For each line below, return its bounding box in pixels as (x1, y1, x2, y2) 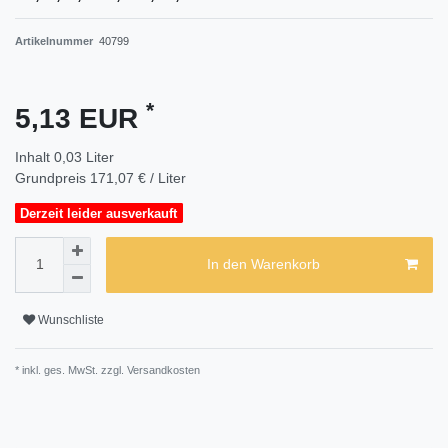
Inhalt (15, 148, 54, 165)
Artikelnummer (15, 34, 96, 47)
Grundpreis (15, 169, 90, 186)
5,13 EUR (15, 102, 146, 134)
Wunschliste (38, 313, 104, 328)
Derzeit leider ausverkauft (20, 205, 178, 221)
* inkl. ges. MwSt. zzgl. (15, 363, 124, 376)
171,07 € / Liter (90, 169, 186, 186)
